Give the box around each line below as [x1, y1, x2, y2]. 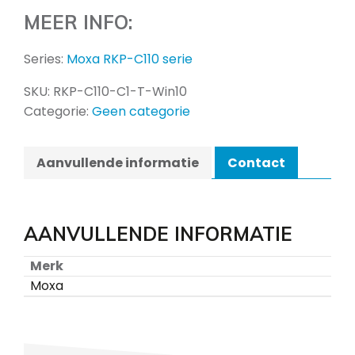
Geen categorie [92, 102, 190, 121]
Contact [227, 154, 285, 173]
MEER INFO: [24, 10, 132, 35]
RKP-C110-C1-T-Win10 [53, 82, 187, 101]
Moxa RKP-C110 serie [67, 50, 193, 69]
